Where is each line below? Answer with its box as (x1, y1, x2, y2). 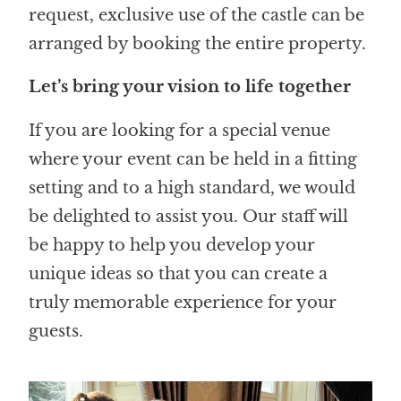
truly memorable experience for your (29, 292, 337, 312)
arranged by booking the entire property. (29, 33, 367, 54)
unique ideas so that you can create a (29, 263, 328, 284)
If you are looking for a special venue (29, 120, 331, 141)
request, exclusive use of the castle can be (29, 4, 365, 25)
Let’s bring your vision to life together (29, 76, 352, 97)
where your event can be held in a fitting (29, 149, 358, 169)
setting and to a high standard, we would (29, 177, 356, 198)
